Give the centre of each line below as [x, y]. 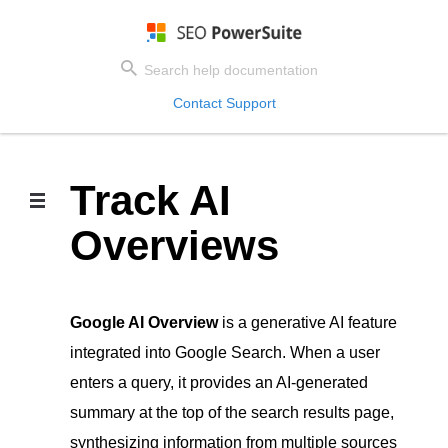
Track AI [150, 200]
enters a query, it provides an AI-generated [219, 382]
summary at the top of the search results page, [232, 412]
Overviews [174, 245]
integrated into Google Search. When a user [225, 352]
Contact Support [224, 103]
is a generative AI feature [309, 322]
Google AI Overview [146, 322]
